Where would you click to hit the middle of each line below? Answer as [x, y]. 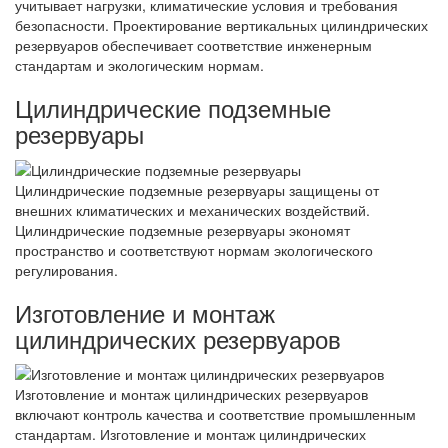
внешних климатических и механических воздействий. [192, 209]
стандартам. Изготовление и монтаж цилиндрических [190, 433]
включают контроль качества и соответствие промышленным [215, 413]
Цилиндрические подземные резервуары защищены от [197, 189]
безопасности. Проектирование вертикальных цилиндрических [221, 25]
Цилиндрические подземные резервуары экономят [182, 229]
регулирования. [66, 269]
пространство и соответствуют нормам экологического [194, 249]
